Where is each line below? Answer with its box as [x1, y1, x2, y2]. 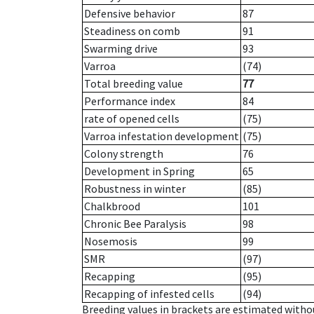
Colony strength [84, 146, 163, 161]
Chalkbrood [84, 199, 140, 214]
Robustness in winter [84, 182, 186, 196]
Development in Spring [84, 164, 195, 179]
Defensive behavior [84, 6, 175, 21]
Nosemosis [84, 234, 137, 249]
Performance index [84, 94, 175, 109]
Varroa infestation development [84, 129, 239, 144]
